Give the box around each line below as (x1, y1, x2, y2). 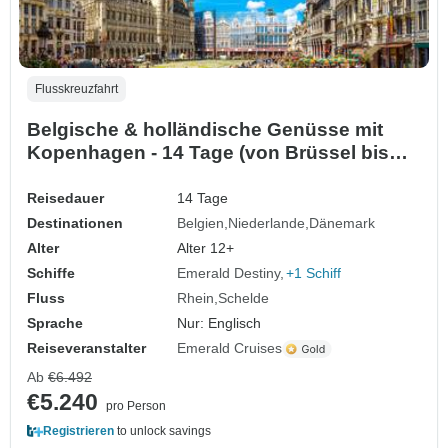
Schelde (218, 290, 270, 307)
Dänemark (309, 215, 376, 232)
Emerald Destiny (177, 265, 281, 282)
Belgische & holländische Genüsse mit (27, 119, 383, 141)
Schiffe (27, 265, 75, 282)
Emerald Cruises (177, 340, 283, 357)
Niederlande (228, 215, 306, 232)
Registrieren (43, 424, 114, 439)
